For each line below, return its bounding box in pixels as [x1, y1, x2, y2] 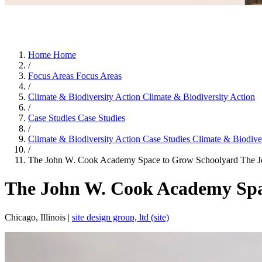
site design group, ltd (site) [72, 212, 169, 222]
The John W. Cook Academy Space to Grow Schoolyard [28, 154, 240, 165]
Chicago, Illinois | [5, 212, 72, 222]
